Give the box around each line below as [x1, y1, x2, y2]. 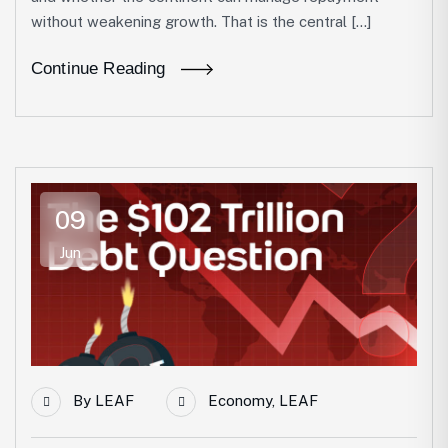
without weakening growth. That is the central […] [31, 13, 371, 30]
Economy [208, 392, 272, 410]
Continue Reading [31, 59, 166, 78]
